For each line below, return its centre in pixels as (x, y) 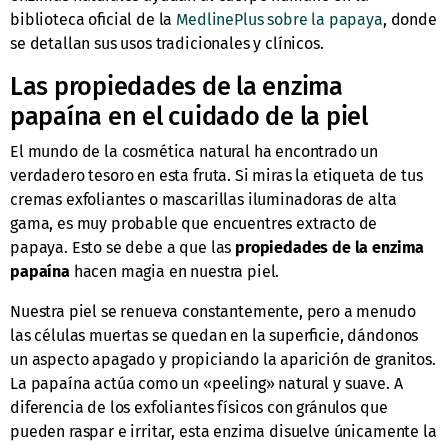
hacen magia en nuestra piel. (174, 272)
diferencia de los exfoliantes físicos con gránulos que (199, 408)
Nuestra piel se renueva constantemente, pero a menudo (213, 312)
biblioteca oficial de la (93, 20)
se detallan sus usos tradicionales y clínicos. (167, 44)
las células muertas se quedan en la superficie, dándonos (214, 336)
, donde (409, 20)
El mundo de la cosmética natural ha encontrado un (194, 152)
